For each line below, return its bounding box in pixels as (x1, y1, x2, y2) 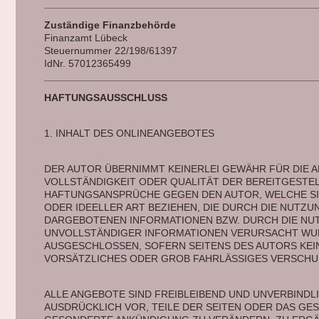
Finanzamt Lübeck (43, 32, 127, 43)
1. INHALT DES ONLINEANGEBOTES (43, 127, 217, 139)
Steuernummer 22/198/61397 (43, 45, 177, 56)
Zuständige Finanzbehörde (43, 19, 176, 31)
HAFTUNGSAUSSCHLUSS (43, 92, 170, 103)
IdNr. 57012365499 (43, 58, 131, 69)
